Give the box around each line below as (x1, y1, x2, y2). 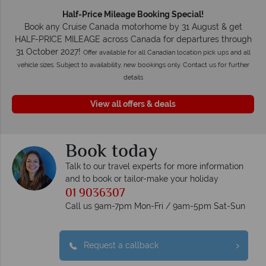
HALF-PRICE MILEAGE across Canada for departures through (14, 34, 252, 45)
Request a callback (84, 240, 159, 251)
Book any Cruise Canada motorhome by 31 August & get (24, 22, 242, 32)
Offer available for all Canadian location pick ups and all (83, 49, 251, 56)
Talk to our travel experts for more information (65, 161, 243, 172)
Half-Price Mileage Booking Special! (62, 9, 204, 20)
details (123, 74, 143, 81)
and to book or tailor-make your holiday (65, 174, 218, 184)
